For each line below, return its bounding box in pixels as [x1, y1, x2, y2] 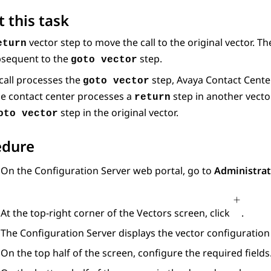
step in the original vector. [58, 106, 178, 120]
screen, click [172, 206, 232, 220]
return [134, 92, 171, 103]
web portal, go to [131, 164, 214, 178]
